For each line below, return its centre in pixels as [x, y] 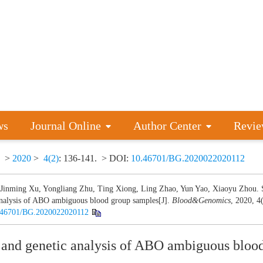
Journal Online [66, 126]
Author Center [167, 126]
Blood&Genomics [201, 200]
